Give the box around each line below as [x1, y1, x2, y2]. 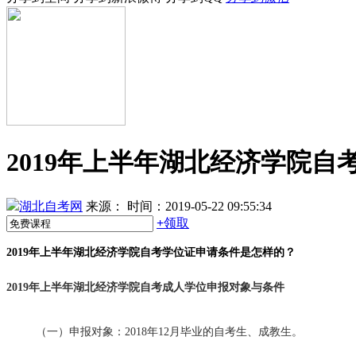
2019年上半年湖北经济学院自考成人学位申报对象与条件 [6, 281, 284, 294]
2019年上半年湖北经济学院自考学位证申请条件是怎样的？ [6, 246, 296, 259]
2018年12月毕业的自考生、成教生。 [125, 326, 303, 339]
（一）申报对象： [36, 326, 125, 339]
